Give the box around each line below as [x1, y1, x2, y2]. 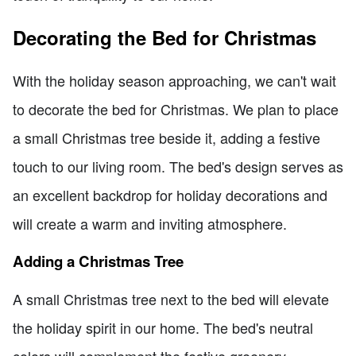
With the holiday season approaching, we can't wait [13, 70, 336, 91]
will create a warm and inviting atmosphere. [13, 213, 287, 234]
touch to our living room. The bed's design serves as [13, 156, 343, 177]
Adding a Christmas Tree [13, 250, 184, 272]
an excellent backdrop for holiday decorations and [13, 184, 327, 206]
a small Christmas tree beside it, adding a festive [13, 127, 320, 149]
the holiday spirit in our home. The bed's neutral [13, 317, 313, 339]
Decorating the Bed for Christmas [13, 24, 316, 52]
